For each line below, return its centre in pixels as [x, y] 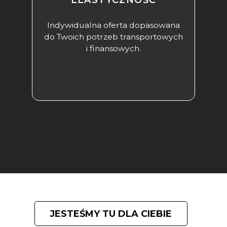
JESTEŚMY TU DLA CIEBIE [111, 213]
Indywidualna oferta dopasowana [113, 25]
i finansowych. [113, 49]
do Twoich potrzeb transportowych [113, 37]
